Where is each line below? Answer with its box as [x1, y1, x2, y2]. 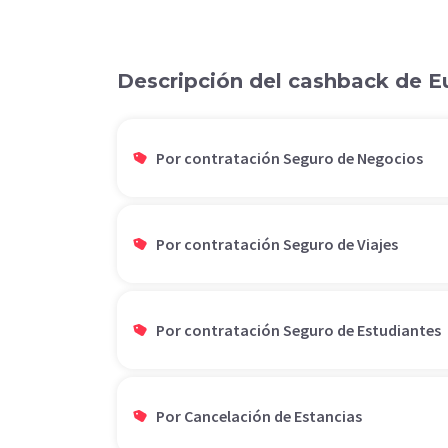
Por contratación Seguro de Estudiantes [156, 319, 441, 340]
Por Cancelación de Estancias [156, 405, 362, 426]
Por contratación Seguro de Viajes [156, 233, 398, 254]
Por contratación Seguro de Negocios [156, 147, 423, 168]
